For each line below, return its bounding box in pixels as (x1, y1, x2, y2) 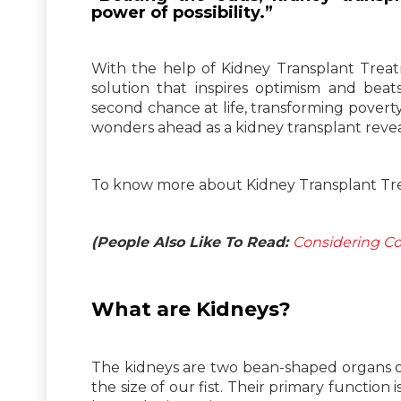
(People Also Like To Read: (91, 233, 293, 251)
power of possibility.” (91, 2, 273, 22)
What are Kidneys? (91, 296, 291, 321)
